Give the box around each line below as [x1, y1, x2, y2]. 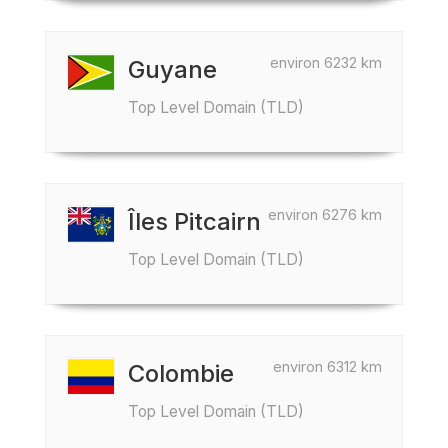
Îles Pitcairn [128, 207, 261, 236]
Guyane [128, 55, 217, 84]
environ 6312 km [273, 358, 382, 375]
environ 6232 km [270, 54, 382, 71]
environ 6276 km [268, 206, 382, 223]
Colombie [128, 359, 234, 388]
